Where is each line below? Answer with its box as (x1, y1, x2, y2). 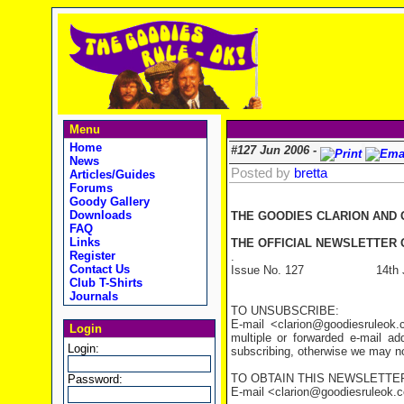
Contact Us (65, 262, 130, 276)
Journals (65, 289, 118, 303)
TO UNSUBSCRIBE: (230, 304, 339, 317)
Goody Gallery (65, 195, 150, 208)
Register (65, 249, 115, 262)
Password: (67, 372, 123, 386)
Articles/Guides (65, 168, 155, 181)
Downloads (65, 208, 132, 222)
